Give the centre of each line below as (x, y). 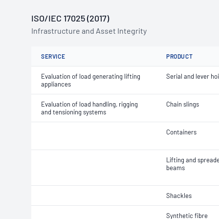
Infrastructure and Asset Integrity (89, 31)
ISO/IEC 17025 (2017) (70, 18)
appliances (56, 84)
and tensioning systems (74, 112)
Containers (181, 132)
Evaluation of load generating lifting (91, 76)
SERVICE (53, 56)
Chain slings (183, 104)
